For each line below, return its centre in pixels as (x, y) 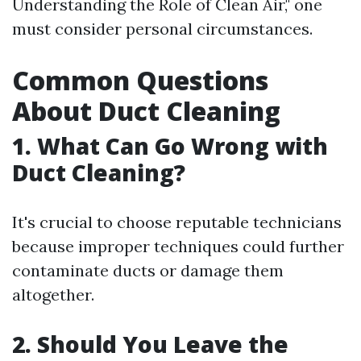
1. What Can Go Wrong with (170, 146)
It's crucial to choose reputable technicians (177, 222)
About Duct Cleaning (146, 111)
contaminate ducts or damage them (148, 271)
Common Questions (140, 81)
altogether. (53, 295)
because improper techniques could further (178, 247)
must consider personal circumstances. (162, 29)
